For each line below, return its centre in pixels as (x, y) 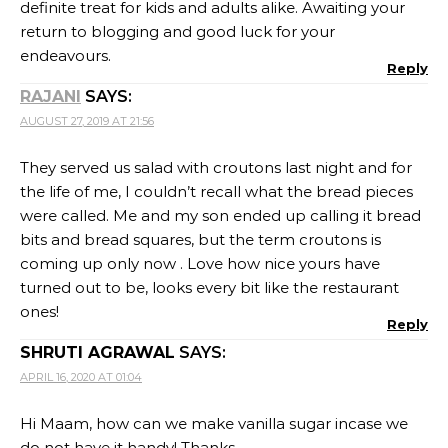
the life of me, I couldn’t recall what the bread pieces (216, 192)
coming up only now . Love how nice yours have (200, 264)
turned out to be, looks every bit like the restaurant (209, 288)
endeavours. (65, 56)
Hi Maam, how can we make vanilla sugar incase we (214, 424)
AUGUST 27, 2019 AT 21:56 (87, 121)
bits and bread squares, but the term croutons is (200, 240)
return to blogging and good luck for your (177, 32)
